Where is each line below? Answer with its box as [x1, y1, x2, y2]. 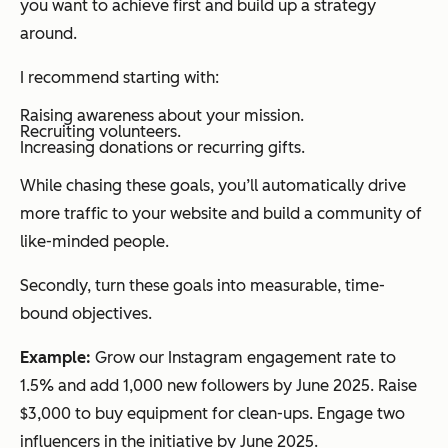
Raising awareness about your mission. [20, 105, 304, 125]
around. [20, 23, 77, 43]
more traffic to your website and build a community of [20, 203, 422, 223]
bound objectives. [20, 303, 152, 323]
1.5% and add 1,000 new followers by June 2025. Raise [20, 375, 417, 395]
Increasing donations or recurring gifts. [20, 137, 305, 157]
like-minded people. [20, 231, 169, 251]
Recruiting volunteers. [20, 121, 181, 141]
